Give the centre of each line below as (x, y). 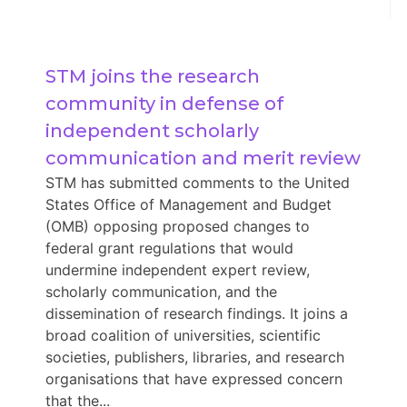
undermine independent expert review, (177, 269)
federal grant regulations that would (169, 248)
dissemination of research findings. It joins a (196, 313)
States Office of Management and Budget (188, 204)
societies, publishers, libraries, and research (194, 357)
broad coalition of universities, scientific (183, 335)
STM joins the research (152, 76)
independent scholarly (152, 130)
